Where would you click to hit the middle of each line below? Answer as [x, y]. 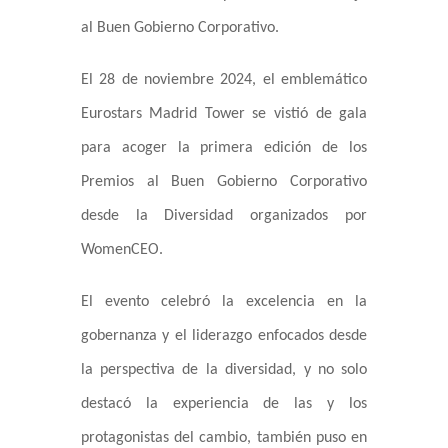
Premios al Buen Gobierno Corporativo [224, 182]
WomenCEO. [121, 250]
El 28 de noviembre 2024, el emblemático [224, 80]
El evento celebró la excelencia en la [224, 302]
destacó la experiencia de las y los [224, 404]
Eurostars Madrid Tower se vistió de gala [224, 114]
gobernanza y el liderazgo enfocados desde [224, 336]
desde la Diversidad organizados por [224, 216]
